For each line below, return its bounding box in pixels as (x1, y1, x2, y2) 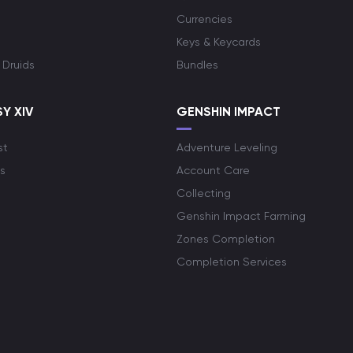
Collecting (176, 187, 231, 199)
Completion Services (176, 255, 287, 268)
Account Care (176, 164, 250, 176)
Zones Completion (176, 232, 275, 245)
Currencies (176, 13, 232, 25)
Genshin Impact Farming (176, 210, 306, 222)
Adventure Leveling (176, 141, 277, 154)
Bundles (176, 58, 218, 71)
